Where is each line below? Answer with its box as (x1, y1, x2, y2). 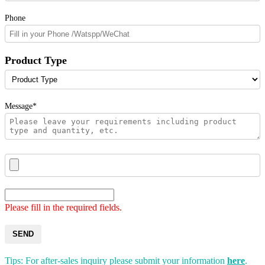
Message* (5, 101, 37, 111)
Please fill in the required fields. (5, 202, 122, 213)
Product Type (5, 54, 67, 67)
